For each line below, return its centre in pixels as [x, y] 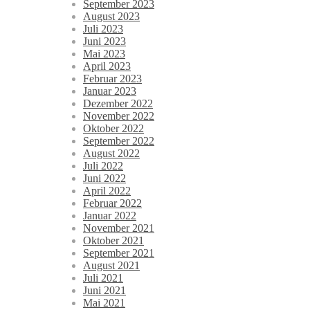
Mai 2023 [104, 54]
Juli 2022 [103, 166]
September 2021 [119, 253]
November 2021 [119, 228]
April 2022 [107, 191]
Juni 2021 [104, 291]
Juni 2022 [104, 179]
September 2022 [119, 141]
